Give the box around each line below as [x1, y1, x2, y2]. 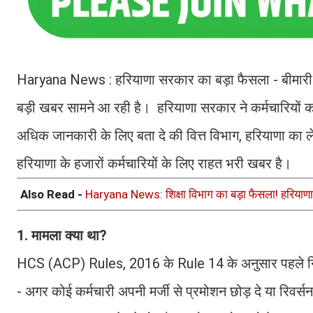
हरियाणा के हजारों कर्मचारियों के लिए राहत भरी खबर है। [17, 154, 291, 172]
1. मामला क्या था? [17, 226, 107, 244]
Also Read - [20, 187, 85, 201]
